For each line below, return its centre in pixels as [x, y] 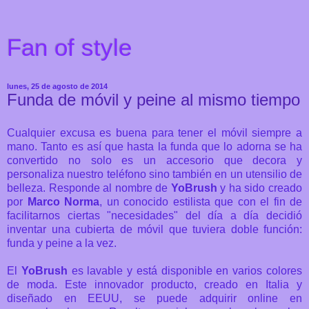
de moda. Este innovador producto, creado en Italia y [154, 284]
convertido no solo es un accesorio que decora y [154, 160]
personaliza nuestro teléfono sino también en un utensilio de [154, 174]
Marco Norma [63, 201]
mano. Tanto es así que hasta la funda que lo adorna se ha [154, 146]
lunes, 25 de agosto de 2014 [57, 86]
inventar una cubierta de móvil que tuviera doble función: [154, 229]
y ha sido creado [260, 188]
